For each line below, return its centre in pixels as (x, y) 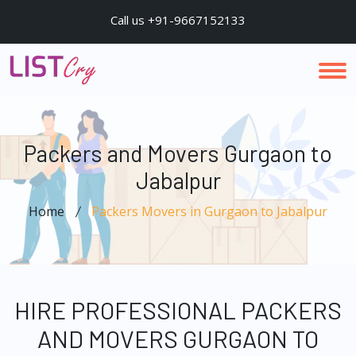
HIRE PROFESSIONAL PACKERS (178, 310)
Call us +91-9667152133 (178, 20)
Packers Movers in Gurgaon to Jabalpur (209, 211)
